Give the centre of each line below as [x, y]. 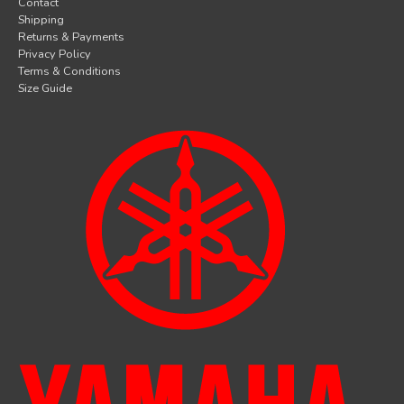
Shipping [41, 19]
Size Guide [45, 88]
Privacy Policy [55, 54]
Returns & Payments [71, 37]
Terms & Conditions [69, 71]
